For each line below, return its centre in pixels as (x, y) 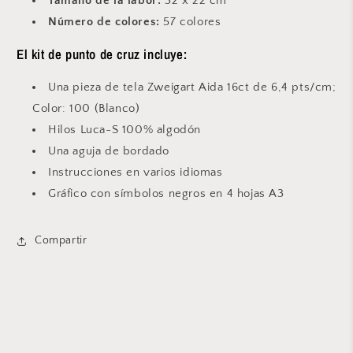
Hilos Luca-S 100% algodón (124, 129)
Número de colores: (104, 21)
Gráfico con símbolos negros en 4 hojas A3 (166, 193)
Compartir (61, 241)
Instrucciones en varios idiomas (136, 172)
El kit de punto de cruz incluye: (102, 54)
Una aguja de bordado (109, 150)
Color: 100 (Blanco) (86, 108)
